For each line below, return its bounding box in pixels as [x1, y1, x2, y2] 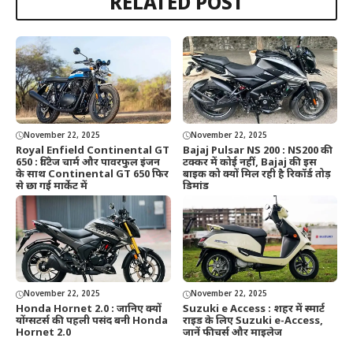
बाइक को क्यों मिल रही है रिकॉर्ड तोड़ [182, 167, 331, 181]
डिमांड [182, 179, 209, 193]
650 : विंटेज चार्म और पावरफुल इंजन [16, 155, 160, 169]
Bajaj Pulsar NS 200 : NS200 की [182, 143, 333, 158]
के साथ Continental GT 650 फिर [16, 167, 169, 181]
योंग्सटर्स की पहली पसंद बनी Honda [16, 314, 168, 329]
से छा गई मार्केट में [16, 179, 87, 193]
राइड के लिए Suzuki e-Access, [182, 314, 323, 329]
